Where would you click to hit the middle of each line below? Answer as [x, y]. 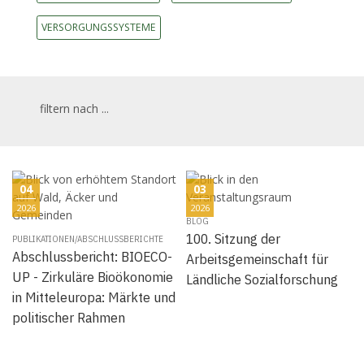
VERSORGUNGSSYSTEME [98, 27]
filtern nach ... [73, 108]
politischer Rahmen [69, 317]
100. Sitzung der [233, 238]
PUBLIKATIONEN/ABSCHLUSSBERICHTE [88, 238]
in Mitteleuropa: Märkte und [94, 297]
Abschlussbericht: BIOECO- [92, 256]
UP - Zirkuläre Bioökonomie [93, 276]
